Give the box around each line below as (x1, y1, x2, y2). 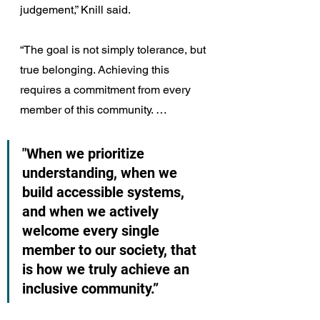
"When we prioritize (22, 144, 148, 162)
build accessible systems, (22, 183, 188, 201)
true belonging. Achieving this (20, 62, 172, 76)
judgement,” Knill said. (20, 2, 131, 16)
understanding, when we (22, 164, 181, 181)
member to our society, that (22, 241, 200, 259)
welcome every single (22, 221, 163, 239)
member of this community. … (20, 102, 170, 116)
